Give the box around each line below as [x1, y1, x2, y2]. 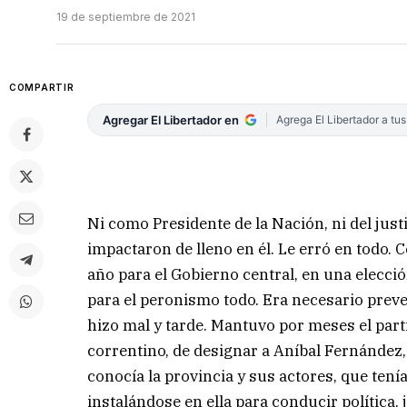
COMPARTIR [9, 82, 74, 94]
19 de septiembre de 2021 [56, 10, 195, 25]
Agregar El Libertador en [103, 113, 240, 128]
